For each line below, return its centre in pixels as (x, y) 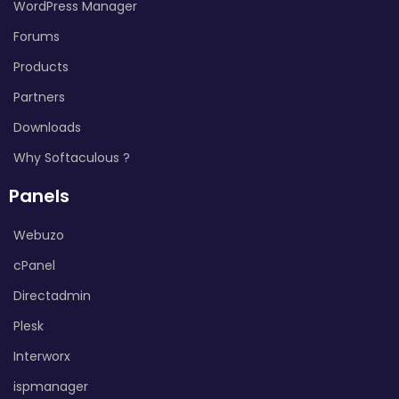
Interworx (42, 356)
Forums (37, 36)
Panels (39, 195)
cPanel (34, 265)
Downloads (47, 127)
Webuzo (39, 235)
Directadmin (52, 295)
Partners (39, 97)
